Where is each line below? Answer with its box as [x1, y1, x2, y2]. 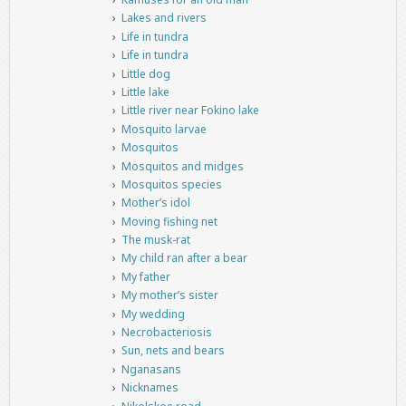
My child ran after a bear [121, 250, 247, 266]
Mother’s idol [121, 195, 190, 211]
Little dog [121, 65, 170, 82]
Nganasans [121, 361, 181, 377]
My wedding [121, 305, 185, 322]
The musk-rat [121, 232, 190, 248]
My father [121, 268, 170, 285]
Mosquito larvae [121, 121, 207, 137]
